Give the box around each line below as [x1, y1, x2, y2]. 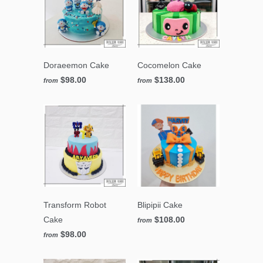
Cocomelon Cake [137, 60, 201, 70]
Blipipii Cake [137, 200, 183, 210]
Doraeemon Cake [43, 60, 109, 70]
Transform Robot [43, 200, 106, 210]
